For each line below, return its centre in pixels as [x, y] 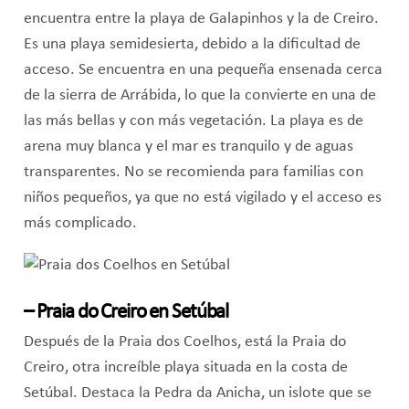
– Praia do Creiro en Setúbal [126, 313]
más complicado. [80, 224]
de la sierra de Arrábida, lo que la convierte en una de [199, 96]
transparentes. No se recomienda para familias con [193, 173]
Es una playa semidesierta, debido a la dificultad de [192, 45]
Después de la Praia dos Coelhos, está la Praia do [185, 342]
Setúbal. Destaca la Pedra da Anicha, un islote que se [197, 393]
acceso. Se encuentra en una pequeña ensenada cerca [203, 70]
